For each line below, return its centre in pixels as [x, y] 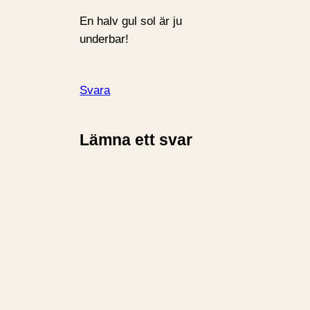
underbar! [104, 39]
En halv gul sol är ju [131, 21]
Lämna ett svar [136, 140]
